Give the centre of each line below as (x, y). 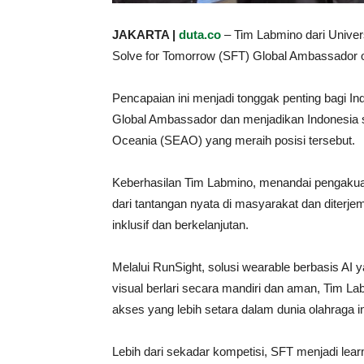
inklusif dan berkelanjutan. (180, 225)
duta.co (200, 35)
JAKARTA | (145, 35)
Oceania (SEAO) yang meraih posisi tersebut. (234, 140)
